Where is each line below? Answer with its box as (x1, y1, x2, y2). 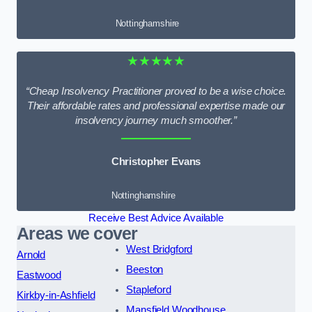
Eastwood (17, 269, 61, 281)
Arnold (17, 249, 46, 260)
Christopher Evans (111, 156, 201, 168)
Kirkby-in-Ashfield (17, 289, 95, 301)
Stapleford (126, 283, 171, 295)
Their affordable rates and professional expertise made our (26, 100, 286, 111)
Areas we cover (17, 224, 138, 243)
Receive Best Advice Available (88, 212, 224, 224)
